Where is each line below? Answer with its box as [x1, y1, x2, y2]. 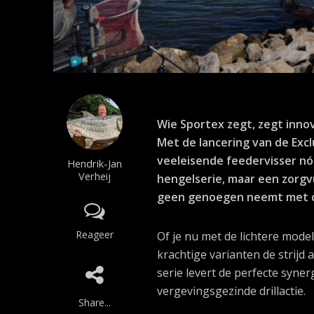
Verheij [78, 168, 111, 183]
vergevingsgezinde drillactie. [157, 282, 306, 299]
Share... [78, 295, 111, 309]
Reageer [75, 227, 114, 241]
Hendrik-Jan [67, 156, 122, 170]
